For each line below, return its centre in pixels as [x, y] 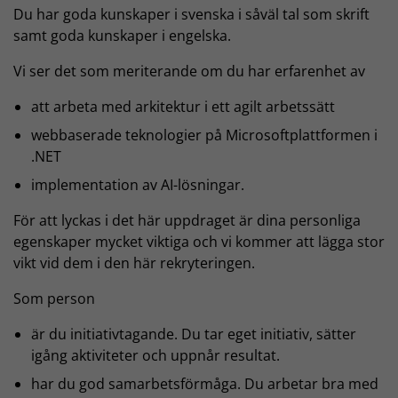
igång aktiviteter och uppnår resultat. [155, 355]
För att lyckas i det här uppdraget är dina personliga [187, 220]
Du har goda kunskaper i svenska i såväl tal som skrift [191, 14]
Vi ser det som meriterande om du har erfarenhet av [189, 71]
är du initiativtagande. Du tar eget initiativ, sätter [194, 334]
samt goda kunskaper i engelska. [122, 36]
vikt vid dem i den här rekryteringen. [136, 263]
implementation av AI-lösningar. [138, 185]
